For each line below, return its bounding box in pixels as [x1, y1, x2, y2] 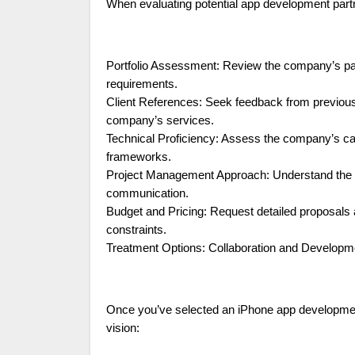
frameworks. [106, 151, 171, 164]
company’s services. [106, 114, 214, 128]
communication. [106, 187, 189, 200]
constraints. [106, 223, 166, 237]
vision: [106, 322, 139, 335]
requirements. [106, 78, 177, 91]
